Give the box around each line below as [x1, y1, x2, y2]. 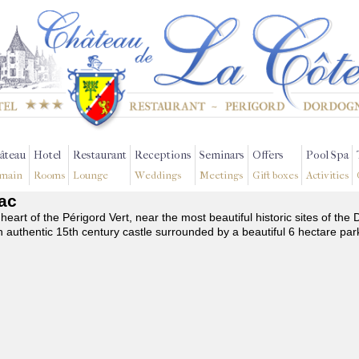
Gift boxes [252, 169, 298, 181]
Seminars [200, 148, 244, 162]
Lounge [73, 169, 108, 181]
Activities [306, 169, 349, 181]
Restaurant [73, 148, 127, 162]
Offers [252, 148, 284, 162]
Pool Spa [306, 148, 349, 162]
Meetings [200, 169, 243, 181]
